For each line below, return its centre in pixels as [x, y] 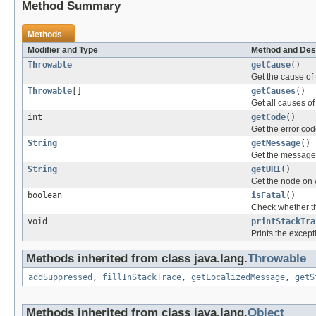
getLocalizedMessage [238, 278]
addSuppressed [60, 278]
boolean [45, 196]
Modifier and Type [63, 50]
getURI [266, 170]
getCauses [273, 91]
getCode [268, 117]
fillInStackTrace [142, 278]
